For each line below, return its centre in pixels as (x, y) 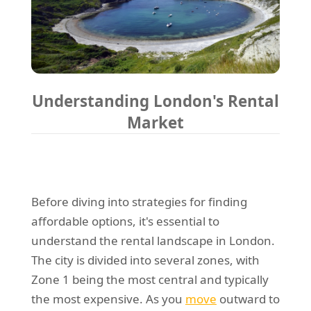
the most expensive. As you (108, 299)
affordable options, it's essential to (125, 221)
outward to (248, 299)
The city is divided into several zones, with (145, 260)
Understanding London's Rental (155, 101)
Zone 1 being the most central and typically (150, 280)
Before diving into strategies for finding (139, 202)
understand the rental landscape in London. (153, 241)
